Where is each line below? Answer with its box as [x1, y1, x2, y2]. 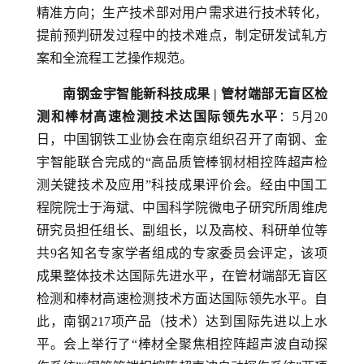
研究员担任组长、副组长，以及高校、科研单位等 [37, 223, 327, 237]
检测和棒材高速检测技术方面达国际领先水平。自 [37, 292, 327, 305]
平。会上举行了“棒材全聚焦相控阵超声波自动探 [37, 337, 327, 351]
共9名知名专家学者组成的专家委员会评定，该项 [37, 246, 327, 260]
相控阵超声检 [246, 155, 328, 169]
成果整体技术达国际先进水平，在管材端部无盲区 [37, 269, 327, 283]
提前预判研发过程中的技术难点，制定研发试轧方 [37, 28, 327, 42]
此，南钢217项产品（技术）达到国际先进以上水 [37, 314, 327, 328]
